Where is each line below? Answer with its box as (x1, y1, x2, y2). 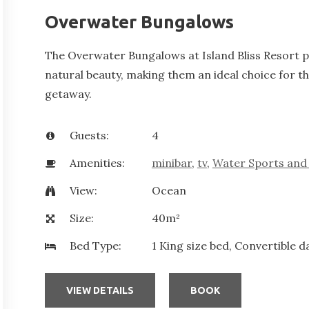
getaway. (44, 87, 92, 101)
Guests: (69, 128, 109, 143)
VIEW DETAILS (66, 284, 134, 296)
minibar (151, 156, 192, 170)
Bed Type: (69, 239, 121, 253)
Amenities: (69, 156, 125, 170)
